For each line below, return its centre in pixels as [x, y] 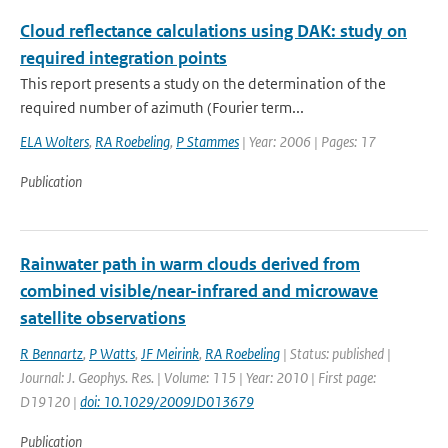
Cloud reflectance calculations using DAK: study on [213, 31]
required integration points [123, 58]
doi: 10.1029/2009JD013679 [167, 401]
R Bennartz [51, 353]
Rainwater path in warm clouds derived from [190, 264]
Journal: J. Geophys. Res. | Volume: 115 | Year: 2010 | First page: [198, 377]
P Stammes [207, 141]
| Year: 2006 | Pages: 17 [307, 141]
